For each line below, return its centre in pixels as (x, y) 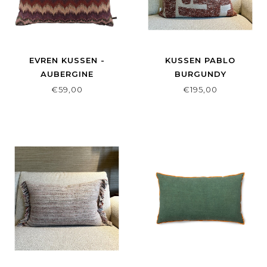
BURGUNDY (200, 74)
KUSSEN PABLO (200, 60)
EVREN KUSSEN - (67, 60)
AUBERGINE (67, 74)
